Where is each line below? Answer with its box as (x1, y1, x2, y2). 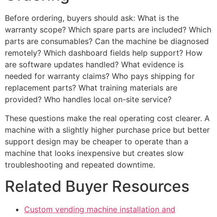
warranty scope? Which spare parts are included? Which (5, 25, 211, 35)
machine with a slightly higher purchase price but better (5, 124, 210, 135)
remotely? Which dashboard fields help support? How (5, 48, 202, 58)
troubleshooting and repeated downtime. (5, 159, 155, 170)
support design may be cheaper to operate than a (5, 136, 188, 146)
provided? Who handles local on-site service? (5, 94, 171, 105)
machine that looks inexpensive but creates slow (5, 148, 184, 158)
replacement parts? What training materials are (5, 83, 177, 93)
